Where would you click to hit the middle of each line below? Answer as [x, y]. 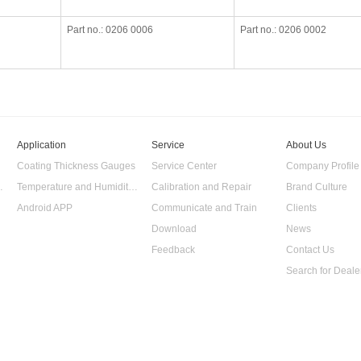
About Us [306, 145]
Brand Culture [317, 187]
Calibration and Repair [201, 187]
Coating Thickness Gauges [76, 166]
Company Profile [323, 166]
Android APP [45, 208]
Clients [301, 208]
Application [41, 145]
